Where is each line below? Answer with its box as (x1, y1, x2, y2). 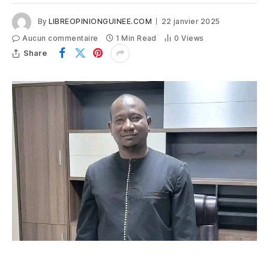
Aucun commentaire (22, 33, 98, 43)
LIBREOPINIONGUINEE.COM (49, 17, 153, 26)
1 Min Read (116, 33, 157, 43)
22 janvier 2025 (161, 17, 220, 26)
